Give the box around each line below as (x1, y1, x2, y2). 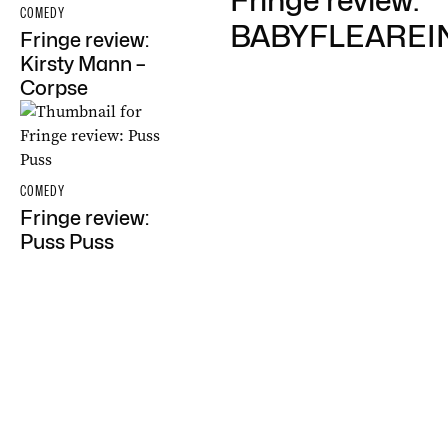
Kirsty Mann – (20, 52, 146, 76)
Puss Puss (20, 230, 114, 254)
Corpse (20, 76, 88, 100)
